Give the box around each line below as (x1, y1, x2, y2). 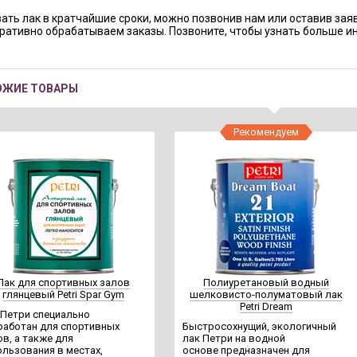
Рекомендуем (233, 126, 299, 138)
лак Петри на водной (182, 332, 285, 344)
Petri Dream (240, 300, 292, 312)
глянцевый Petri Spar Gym (2, 288, 124, 300)
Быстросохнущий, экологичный (182, 320, 336, 332)
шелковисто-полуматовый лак (190, 288, 343, 300)
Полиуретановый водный (203, 277, 329, 288)
